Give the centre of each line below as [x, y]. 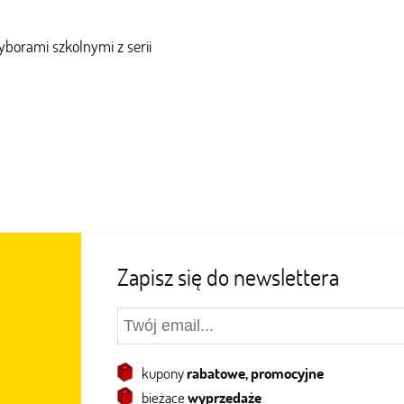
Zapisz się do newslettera [228, 277]
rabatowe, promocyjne [255, 373]
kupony [164, 373]
